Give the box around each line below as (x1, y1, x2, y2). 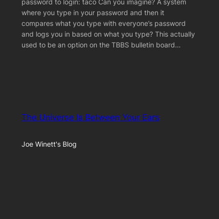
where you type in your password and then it (21, 8, 164, 17)
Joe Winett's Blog (21, 139, 77, 148)
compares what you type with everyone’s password (21, 19, 186, 27)
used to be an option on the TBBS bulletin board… (21, 40, 181, 49)
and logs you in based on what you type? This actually (21, 29, 195, 38)
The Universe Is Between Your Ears (21, 112, 159, 122)
